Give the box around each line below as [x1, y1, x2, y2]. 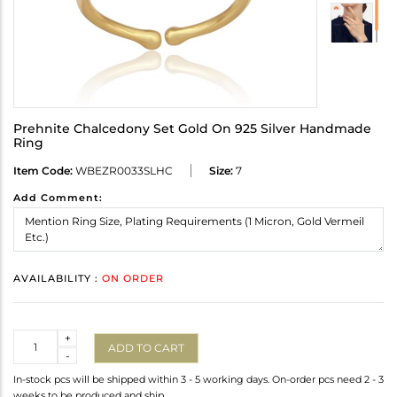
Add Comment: [13, 191, 103, 205]
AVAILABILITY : [13, 272, 102, 285]
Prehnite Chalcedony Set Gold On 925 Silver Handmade [13, 121, 371, 137]
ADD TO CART [108, 340, 184, 354]
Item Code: [13, 164, 73, 178]
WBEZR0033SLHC [73, 164, 173, 178]
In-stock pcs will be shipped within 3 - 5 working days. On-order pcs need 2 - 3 [13, 373, 384, 386]
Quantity [13, 331, 60, 345]
